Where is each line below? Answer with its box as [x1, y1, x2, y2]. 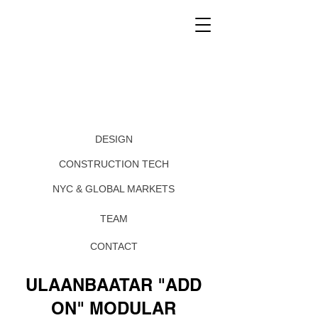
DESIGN [94, 133, 133, 145]
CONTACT [89, 241, 138, 252]
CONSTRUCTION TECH [58, 158, 169, 170]
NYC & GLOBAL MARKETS [53, 183, 175, 194]
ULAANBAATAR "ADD [26, 275, 202, 295]
